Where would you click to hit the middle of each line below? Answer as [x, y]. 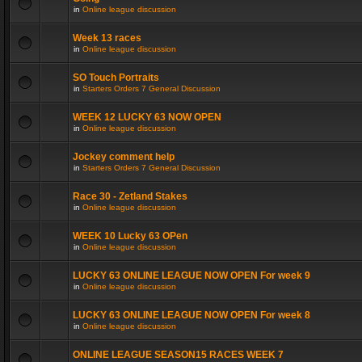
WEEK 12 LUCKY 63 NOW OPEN [147, 117]
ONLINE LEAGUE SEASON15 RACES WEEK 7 [178, 355]
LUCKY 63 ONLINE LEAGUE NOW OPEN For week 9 [192, 276]
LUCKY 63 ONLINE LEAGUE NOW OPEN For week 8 [192, 315]
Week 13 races [107, 38]
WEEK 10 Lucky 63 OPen [130, 236]
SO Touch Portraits [116, 78]
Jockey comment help [124, 157]
